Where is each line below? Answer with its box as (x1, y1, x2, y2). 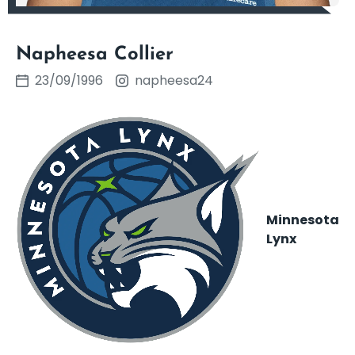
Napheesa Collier (16, 44, 174, 64)
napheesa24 (132, 71, 213, 90)
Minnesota (266, 210, 339, 229)
